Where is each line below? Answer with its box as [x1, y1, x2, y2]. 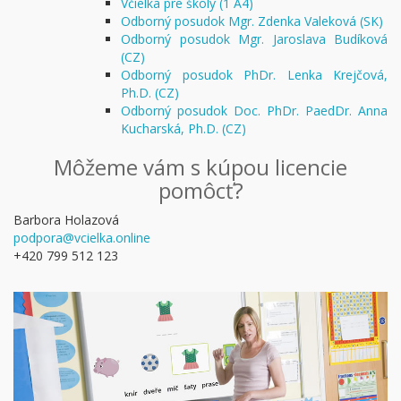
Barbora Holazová [13, 210, 119, 228]
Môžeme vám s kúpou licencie [54, 151, 347, 182]
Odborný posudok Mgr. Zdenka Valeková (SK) [121, 12, 383, 30]
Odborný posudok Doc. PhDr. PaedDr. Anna [121, 101, 388, 119]
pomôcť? [158, 175, 243, 205]
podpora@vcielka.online [13, 228, 150, 246]
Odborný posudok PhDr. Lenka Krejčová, [121, 65, 388, 83]
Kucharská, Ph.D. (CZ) [121, 119, 246, 137]
